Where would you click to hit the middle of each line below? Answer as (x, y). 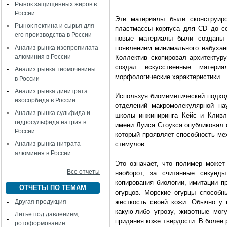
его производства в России (53, 35)
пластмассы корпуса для (157, 29)
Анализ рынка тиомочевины (55, 69)
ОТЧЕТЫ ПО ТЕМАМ (53, 188)
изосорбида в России (45, 100)
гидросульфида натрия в (50, 122)
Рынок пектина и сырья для (54, 26)
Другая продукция (41, 202)
